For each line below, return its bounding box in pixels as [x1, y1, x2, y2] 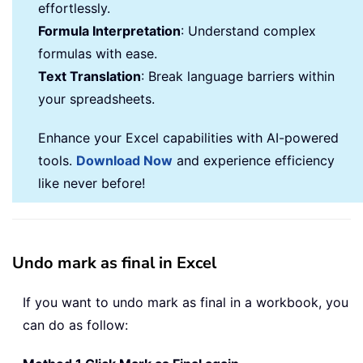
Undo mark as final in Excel [12, 251, 216, 274]
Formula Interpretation [38, 22, 181, 39]
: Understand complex [181, 22, 316, 39]
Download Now [76, 152, 173, 169]
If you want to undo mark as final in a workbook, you [23, 293, 348, 310]
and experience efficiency [173, 152, 335, 169]
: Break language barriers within [141, 67, 335, 84]
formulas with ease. [38, 45, 157, 62]
